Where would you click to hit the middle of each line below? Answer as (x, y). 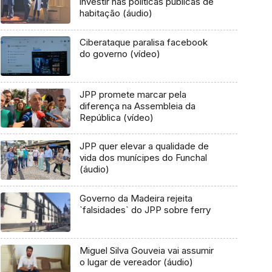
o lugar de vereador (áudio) (136, 262)
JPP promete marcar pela (133, 94)
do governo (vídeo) (120, 54)
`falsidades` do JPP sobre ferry (145, 210)
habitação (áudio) (116, 13)
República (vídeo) (116, 117)
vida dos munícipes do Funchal (143, 158)
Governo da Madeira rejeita (136, 199)
